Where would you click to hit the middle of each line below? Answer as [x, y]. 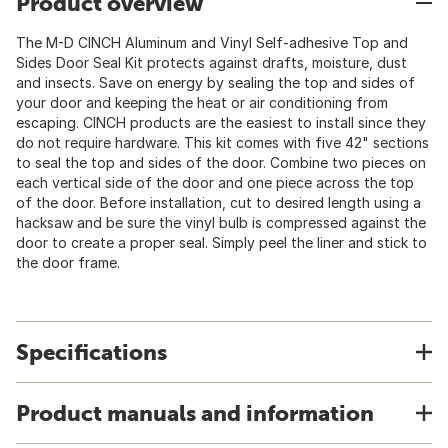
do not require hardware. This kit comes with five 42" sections [222, 142]
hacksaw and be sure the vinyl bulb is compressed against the [221, 222]
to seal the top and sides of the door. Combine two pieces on [221, 162]
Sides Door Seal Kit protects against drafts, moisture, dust [211, 62]
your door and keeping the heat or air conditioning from [202, 102]
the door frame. [68, 262]
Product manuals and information [195, 413]
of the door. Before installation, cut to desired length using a [218, 202]
